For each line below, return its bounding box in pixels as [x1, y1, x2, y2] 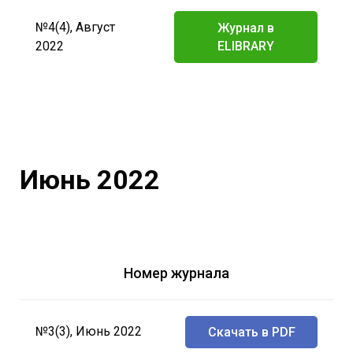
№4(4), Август [35, 19, 115, 35]
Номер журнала [124, 265, 229, 282]
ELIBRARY [217, 38, 274, 54]
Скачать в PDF [207, 325, 295, 340]
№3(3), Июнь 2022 [35, 324, 142, 340]
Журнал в [217, 20, 274, 35]
